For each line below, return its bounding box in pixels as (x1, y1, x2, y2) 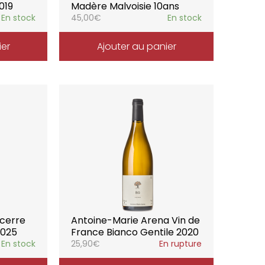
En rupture (159, 238, 202, 250)
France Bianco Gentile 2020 (71, 225, 199, 239)
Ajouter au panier (96, 40, 176, 53)
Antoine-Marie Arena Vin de (71, 214, 201, 227)
